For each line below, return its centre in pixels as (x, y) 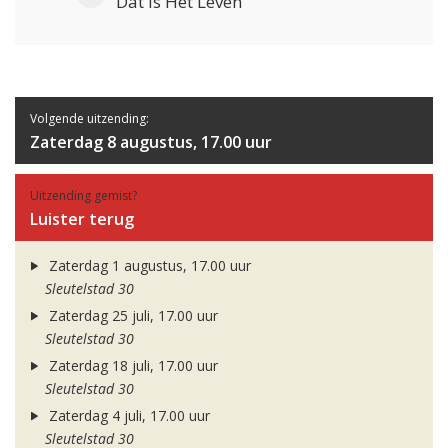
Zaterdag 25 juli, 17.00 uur (131, 316)
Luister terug (82, 219)
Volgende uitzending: (89, 119)
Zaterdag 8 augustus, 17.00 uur (151, 142)
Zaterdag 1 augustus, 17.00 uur (147, 266)
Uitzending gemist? (83, 196)
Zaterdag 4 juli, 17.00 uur (127, 416)
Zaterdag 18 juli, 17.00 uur (131, 366)
